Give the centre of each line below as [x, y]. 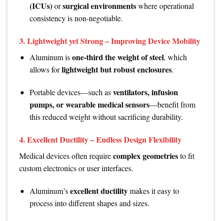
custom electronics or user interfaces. [76, 168]
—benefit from [172, 104]
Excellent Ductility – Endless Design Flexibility [104, 139]
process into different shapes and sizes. [89, 203]
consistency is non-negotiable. [76, 18]
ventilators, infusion [145, 92]
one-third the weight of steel [118, 57]
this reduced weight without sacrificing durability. [106, 116]
